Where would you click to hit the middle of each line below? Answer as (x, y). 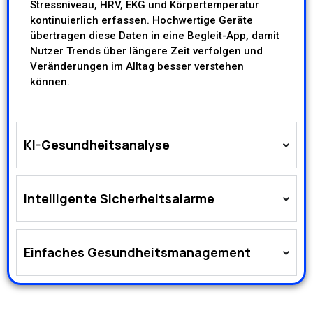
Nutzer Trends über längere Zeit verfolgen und (146, 51)
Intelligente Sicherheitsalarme (119, 199)
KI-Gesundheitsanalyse (97, 145)
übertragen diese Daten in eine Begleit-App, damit (155, 36)
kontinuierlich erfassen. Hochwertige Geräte (141, 21)
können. (50, 82)
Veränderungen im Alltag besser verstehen (137, 67)
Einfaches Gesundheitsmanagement (137, 253)
